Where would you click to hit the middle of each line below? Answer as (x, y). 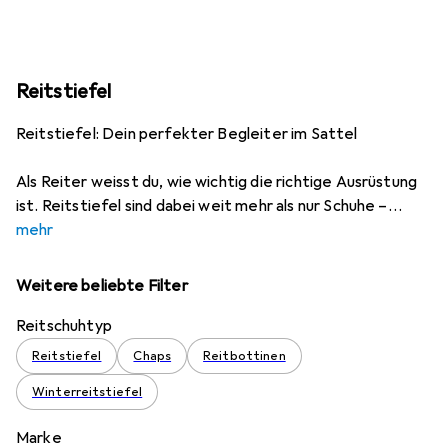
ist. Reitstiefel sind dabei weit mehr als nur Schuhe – (202, 206)
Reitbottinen (244, 356)
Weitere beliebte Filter (102, 286)
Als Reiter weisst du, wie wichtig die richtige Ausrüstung (217, 182)
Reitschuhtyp (64, 326)
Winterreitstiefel (87, 392)
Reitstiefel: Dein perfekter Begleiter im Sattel (187, 134)
